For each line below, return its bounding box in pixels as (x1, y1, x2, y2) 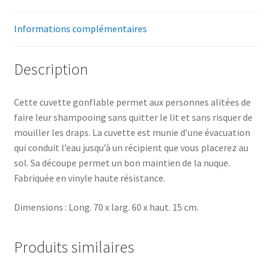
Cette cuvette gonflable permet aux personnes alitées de (13, 96, 251, 109)
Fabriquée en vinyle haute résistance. (13, 172, 165, 185)
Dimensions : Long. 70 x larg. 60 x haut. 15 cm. (13, 200, 199, 213)
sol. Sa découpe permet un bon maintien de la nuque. (13, 157, 230, 169)
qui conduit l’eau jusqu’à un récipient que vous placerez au (13, 141, 248, 154)
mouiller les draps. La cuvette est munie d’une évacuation (13, 126, 250, 139)
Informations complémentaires (13, 22, 147, 35)
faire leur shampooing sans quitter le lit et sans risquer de (13, 111, 253, 124)
